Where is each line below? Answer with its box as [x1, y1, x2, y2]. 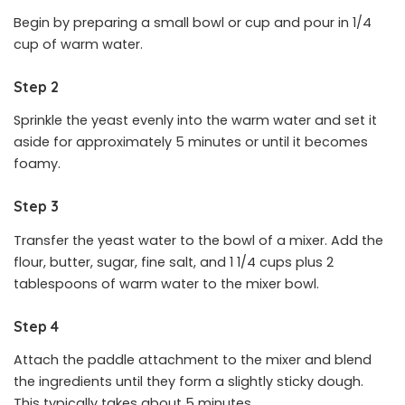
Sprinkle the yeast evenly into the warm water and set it [14, 111, 377, 130]
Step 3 [14, 197, 59, 216]
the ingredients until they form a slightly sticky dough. [14, 372, 363, 391]
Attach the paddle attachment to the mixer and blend [14, 351, 372, 370]
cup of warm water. [14, 34, 143, 53]
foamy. [14, 155, 61, 174]
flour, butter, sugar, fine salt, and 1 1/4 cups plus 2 [14, 252, 334, 271]
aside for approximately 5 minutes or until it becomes [14, 133, 368, 152]
